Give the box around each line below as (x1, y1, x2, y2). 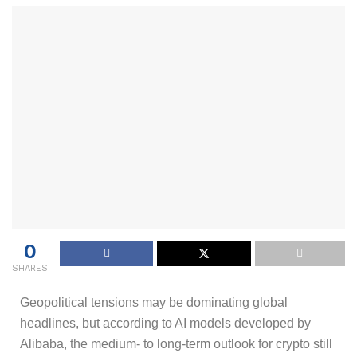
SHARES (12, 262, 48, 273)
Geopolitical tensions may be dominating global (20, 295, 288, 309)
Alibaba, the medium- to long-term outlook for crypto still (20, 336, 332, 351)
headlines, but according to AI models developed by (20, 316, 311, 330)
